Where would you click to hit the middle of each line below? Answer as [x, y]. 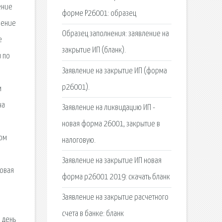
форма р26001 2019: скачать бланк [116, 177]
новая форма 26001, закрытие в [111, 124]
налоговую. [79, 140]
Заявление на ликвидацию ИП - [108, 108]
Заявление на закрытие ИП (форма [114, 71]
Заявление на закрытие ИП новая [111, 161]
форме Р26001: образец [99, 14]
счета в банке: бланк [93, 214]
